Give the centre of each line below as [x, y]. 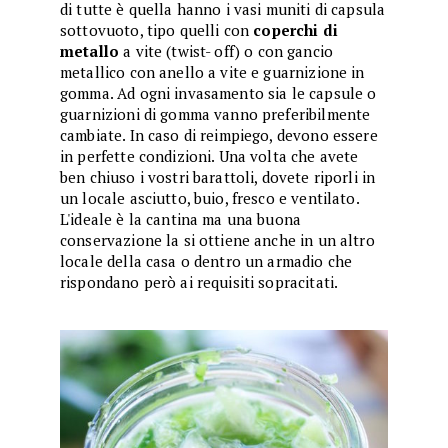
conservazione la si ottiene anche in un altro [217, 240]
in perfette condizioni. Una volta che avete [209, 156]
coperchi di [293, 30]
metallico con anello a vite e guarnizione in [212, 72]
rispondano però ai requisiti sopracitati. [199, 282]
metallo [92, 51]
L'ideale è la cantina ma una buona [181, 219]
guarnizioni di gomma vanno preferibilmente [215, 114]
